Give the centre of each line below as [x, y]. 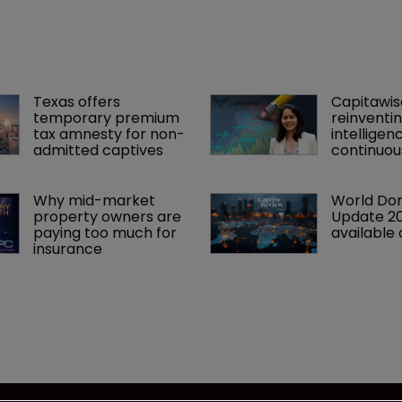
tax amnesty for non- [109, 134]
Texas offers [78, 101]
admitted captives [98, 150]
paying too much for [106, 232]
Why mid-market [96, 200]
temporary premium [108, 118]
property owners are [109, 216]
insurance [67, 249]
